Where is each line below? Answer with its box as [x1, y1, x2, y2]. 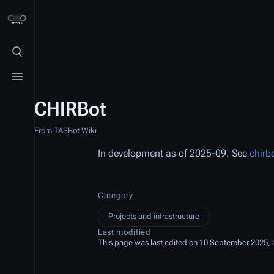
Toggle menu [17, 76, 73, 88]
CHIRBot [34, 97, 106, 120]
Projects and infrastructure [108, 212, 199, 221]
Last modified [98, 228, 151, 237]
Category [98, 191, 133, 200]
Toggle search [17, 51, 77, 64]
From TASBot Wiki [34, 126, 97, 135]
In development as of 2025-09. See [98, 147, 250, 159]
